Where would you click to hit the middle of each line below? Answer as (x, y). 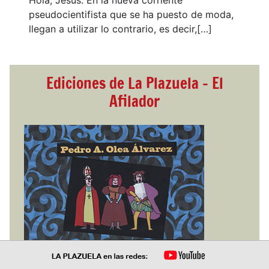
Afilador (134, 101)
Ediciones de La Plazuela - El (134, 83)
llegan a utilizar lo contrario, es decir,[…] (120, 29)
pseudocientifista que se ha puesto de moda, (131, 15)
